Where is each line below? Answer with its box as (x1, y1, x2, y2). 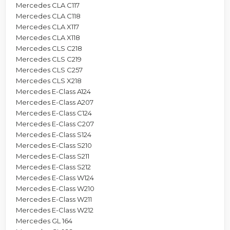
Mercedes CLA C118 (16, 11, 81, 20)
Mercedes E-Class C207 (16, 119, 94, 128)
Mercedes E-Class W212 (16, 205, 93, 214)
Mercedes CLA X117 (16, 22, 79, 31)
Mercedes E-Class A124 (16, 87, 91, 95)
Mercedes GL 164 (16, 216, 72, 225)
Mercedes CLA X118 (16, 33, 80, 42)
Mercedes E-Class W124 (16, 173, 94, 182)
